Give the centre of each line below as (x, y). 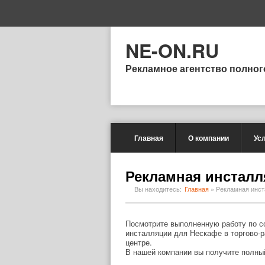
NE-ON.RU (172, 50)
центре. (139, 242)
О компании (209, 138)
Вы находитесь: (158, 189)
